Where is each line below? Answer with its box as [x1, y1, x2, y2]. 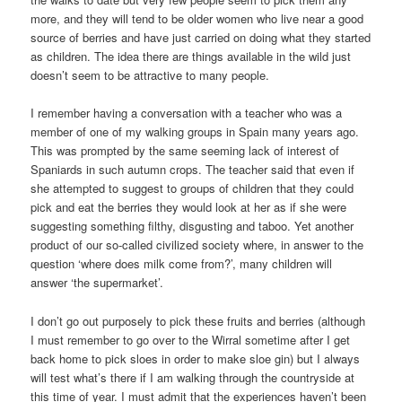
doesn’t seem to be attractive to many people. [31, 66, 270, 84]
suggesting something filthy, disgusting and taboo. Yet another [31, 217, 354, 235]
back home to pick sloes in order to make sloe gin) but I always [31, 349, 361, 367]
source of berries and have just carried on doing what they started [31, 29, 371, 47]
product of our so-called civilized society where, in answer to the [31, 236, 364, 254]
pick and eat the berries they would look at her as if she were [31, 198, 347, 216]
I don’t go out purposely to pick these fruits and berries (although [31, 311, 366, 329]
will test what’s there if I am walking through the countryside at [31, 368, 355, 386]
